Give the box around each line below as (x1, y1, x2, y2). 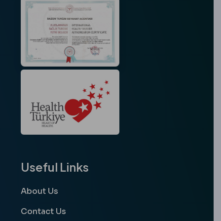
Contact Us (21, 206, 66, 217)
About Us (21, 186, 58, 197)
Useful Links (21, 159, 89, 175)
